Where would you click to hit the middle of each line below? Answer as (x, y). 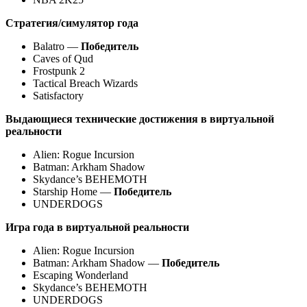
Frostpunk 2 (59, 71)
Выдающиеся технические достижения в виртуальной (140, 119)
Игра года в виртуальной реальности (97, 227)
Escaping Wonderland (81, 275)
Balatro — (57, 46)
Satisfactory (58, 95)
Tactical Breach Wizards (85, 83)
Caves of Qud (63, 58)
